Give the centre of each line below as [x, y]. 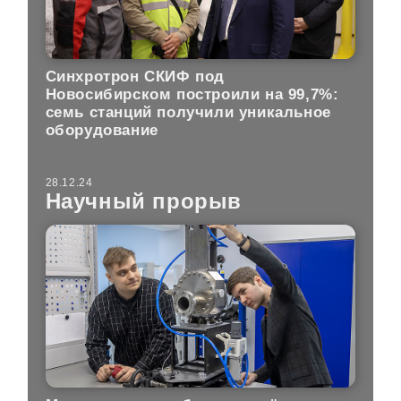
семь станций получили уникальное [188, 112]
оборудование [102, 130]
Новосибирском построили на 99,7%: [192, 94]
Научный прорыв [144, 201]
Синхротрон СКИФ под [135, 76]
